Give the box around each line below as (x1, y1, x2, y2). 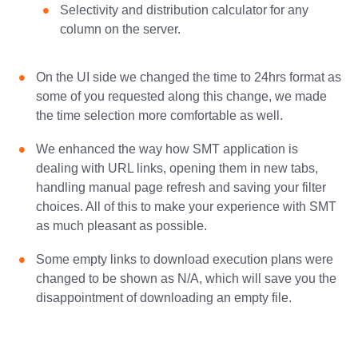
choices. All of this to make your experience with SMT (36, 200, 336, 213)
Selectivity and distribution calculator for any (60, 3, 308, 17)
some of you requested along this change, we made (36, 89, 327, 103)
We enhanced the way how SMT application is (36, 142, 298, 156)
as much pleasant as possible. (36, 219, 207, 233)
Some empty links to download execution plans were (36, 253, 333, 266)
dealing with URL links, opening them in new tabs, (36, 161, 318, 175)
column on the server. (60, 22, 181, 36)
